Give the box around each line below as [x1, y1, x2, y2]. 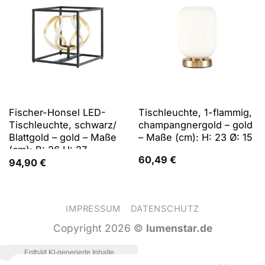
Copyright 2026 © [53, 222, 146, 235]
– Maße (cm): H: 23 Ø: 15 [138, 131, 253, 143]
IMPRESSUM [66, 203, 121, 215]
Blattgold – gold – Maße [8, 131, 117, 143]
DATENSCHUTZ [130, 203, 199, 215]
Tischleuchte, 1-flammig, [138, 106, 252, 118]
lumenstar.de [146, 222, 212, 235]
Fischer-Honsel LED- [8, 106, 106, 118]
